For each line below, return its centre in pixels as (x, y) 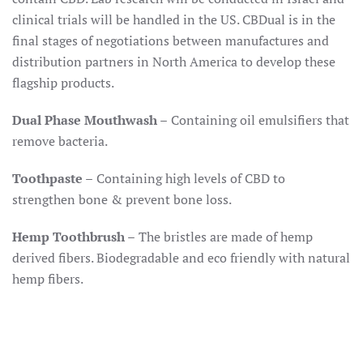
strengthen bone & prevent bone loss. (122, 200)
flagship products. (63, 83)
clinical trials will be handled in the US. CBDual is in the (174, 20)
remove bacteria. (60, 141)
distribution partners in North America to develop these (174, 62)
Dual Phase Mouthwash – (90, 120)
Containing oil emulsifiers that (258, 120)
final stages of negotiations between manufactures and (171, 41)
